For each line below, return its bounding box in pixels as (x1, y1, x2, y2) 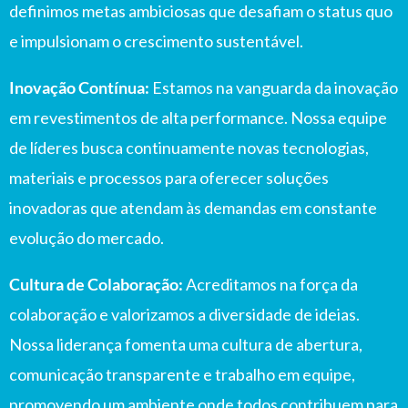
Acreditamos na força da (183, 274, 358, 294)
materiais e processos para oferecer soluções (9, 168, 329, 188)
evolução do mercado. (9, 228, 164, 248)
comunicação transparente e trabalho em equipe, (9, 364, 355, 384)
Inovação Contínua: (9, 77, 149, 97)
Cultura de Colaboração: (9, 274, 183, 294)
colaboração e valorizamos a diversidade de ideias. (9, 304, 360, 324)
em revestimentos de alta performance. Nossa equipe (9, 107, 387, 127)
